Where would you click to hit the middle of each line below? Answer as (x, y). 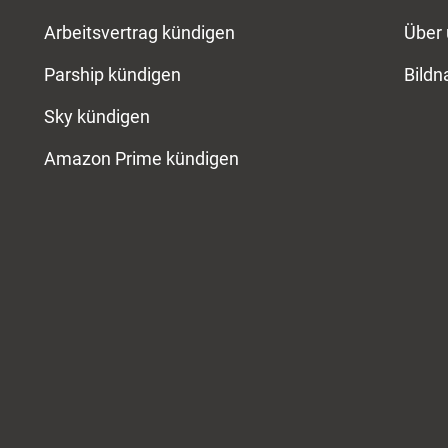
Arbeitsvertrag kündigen (139, 32)
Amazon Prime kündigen (141, 158)
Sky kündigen (97, 116)
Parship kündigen (112, 74)
